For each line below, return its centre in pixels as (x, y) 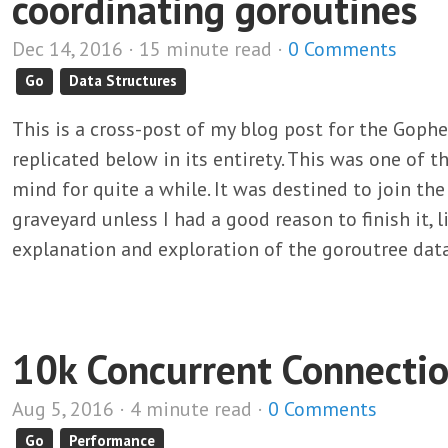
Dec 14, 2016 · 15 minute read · (150, 49)
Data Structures (123, 80)
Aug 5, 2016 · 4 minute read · (140, 409)
